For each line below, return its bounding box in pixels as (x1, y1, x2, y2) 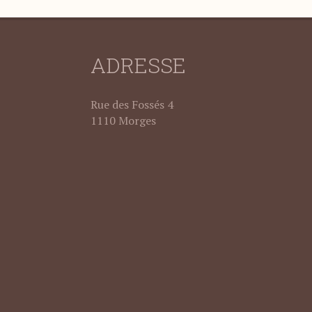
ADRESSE (91, 52, 186, 79)
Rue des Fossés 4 (91, 97, 173, 112)
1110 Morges (91, 113, 156, 128)
